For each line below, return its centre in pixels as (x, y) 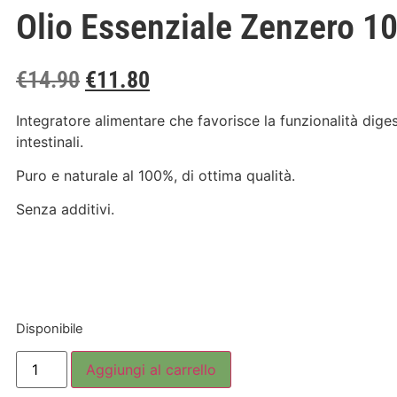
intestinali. (50, 141)
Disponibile (50, 328)
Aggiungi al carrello (152, 370)
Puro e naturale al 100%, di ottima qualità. (156, 176)
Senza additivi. (65, 210)
